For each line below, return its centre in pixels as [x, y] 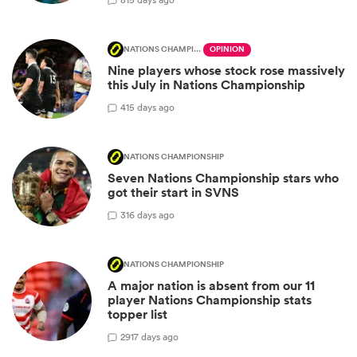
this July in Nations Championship [206, 85]
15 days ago [150, 107]
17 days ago [155, 336]
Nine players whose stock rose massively [226, 71]
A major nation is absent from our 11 [211, 286]
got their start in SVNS [173, 193]
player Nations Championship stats [210, 300]
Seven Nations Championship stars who [223, 178]
